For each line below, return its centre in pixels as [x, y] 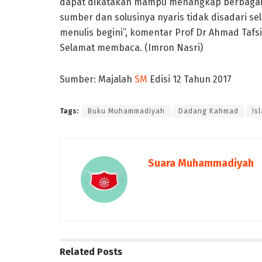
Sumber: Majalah [97, 79]
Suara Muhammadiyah [201, 163]
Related [77, 251]
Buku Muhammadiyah [126, 111]
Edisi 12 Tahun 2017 [191, 79]
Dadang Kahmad [208, 111]
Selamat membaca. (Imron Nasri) [131, 47]
